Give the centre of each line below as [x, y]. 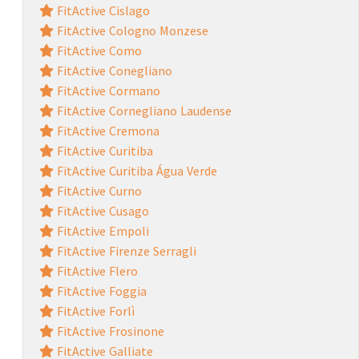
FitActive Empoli [101, 230]
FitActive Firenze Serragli [125, 250]
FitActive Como [97, 50]
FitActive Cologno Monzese [131, 30]
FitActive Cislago [101, 10]
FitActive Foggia [100, 290]
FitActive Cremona [106, 130]
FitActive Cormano [107, 90]
